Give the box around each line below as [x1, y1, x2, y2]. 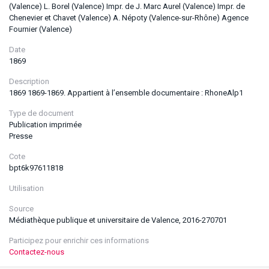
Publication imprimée [9, 120, 82, 129]
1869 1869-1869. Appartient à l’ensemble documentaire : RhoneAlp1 [9, 88, 243, 97]
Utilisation [9, 184, 44, 193]
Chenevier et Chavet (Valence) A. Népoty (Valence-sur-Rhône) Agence [9, 13, 249, 22]
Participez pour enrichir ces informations [9, 236, 149, 245]
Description [9, 77, 49, 86]
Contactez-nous [9, 247, 64, 256]
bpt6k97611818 [9, 163, 63, 172]
